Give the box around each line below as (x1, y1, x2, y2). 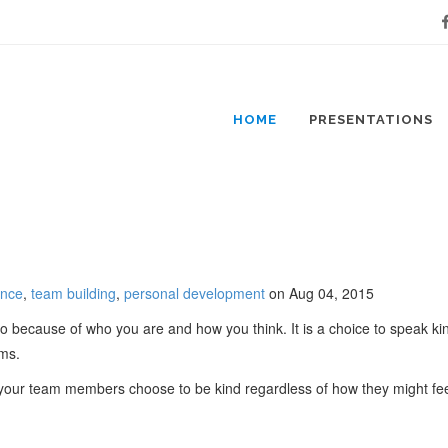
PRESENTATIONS (309, 112, 433, 127)
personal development (124, 283, 265, 303)
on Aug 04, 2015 (265, 283, 374, 303)
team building (31, 283, 116, 303)
